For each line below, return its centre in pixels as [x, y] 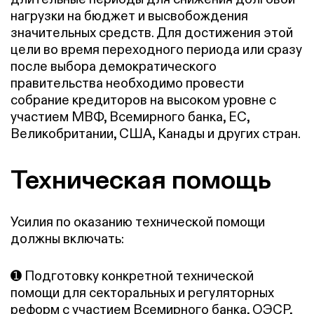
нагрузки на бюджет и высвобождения [129, 15]
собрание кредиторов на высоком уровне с [143, 100]
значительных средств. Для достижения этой [152, 32]
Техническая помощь [141, 179]
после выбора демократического [114, 66]
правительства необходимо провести [127, 83]
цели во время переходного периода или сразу [156, 49]
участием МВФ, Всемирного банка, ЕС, [130, 116]
